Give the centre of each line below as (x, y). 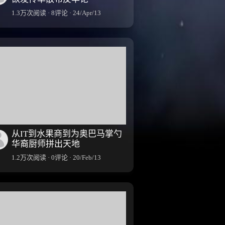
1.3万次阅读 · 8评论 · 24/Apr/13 (56, 13)
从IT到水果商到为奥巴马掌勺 (67, 134)
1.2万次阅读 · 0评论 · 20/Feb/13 (56, 157)
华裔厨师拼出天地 (46, 144)
